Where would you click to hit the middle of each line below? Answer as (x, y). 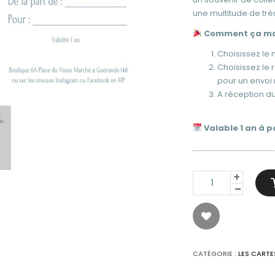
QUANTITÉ (212, 176)
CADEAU (207, 209)
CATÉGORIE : (215, 254)
